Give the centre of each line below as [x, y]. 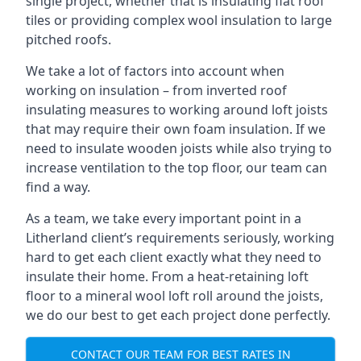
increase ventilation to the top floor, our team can [176, 168]
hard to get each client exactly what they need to [174, 257]
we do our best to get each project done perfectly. [178, 315]
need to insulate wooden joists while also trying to [179, 148]
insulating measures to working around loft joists [177, 110]
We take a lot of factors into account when [155, 71]
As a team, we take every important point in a [164, 218]
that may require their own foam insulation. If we [176, 129]
